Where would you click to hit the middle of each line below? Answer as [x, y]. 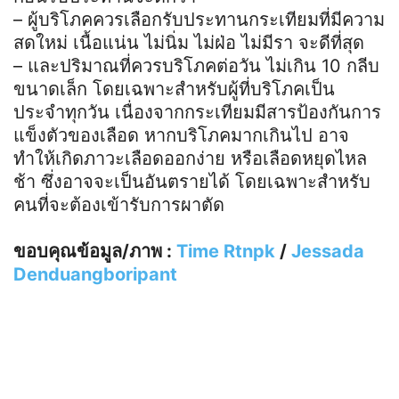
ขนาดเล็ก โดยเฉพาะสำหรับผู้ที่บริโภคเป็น [174, 89]
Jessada [328, 251]
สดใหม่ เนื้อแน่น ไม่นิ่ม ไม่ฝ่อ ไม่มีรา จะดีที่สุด [189, 42]
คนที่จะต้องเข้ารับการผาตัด [119, 204]
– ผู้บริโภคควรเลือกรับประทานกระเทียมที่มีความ [199, 19]
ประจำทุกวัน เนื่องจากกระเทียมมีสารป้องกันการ [197, 112]
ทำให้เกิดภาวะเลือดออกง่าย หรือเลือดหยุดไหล [190, 158]
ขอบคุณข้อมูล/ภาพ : [95, 251]
